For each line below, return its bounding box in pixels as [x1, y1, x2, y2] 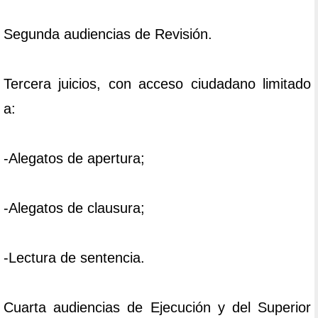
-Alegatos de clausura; [4, 200, 145, 216]
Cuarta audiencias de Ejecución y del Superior [4, 300, 311, 316]
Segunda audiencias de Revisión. [4, 26, 212, 43]
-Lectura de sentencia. [4, 250, 145, 266]
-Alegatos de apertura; [4, 150, 145, 167]
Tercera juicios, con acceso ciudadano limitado [4, 76, 311, 92]
